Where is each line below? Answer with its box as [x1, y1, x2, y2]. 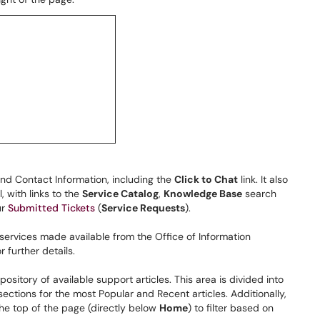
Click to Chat [174, 173, 238, 186]
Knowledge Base [164, 187, 242, 200]
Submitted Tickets [8, 201, 95, 214]
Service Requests [101, 201, 185, 214]
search [242, 187, 276, 200]
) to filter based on [188, 301, 274, 314]
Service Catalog [82, 187, 159, 200]
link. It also [238, 173, 288, 186]
